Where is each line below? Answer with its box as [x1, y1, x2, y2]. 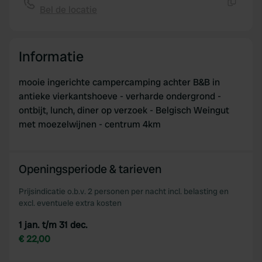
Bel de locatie [40, 4, 97, 16]
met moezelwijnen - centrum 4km [19, 118, 161, 130]
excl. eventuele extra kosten [19, 198, 122, 208]
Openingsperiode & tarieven [19, 161, 161, 177]
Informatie [19, 47, 84, 65]
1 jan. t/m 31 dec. [19, 219, 88, 231]
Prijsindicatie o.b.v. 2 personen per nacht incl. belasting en [19, 186, 229, 196]
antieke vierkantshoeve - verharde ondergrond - [19, 90, 221, 102]
